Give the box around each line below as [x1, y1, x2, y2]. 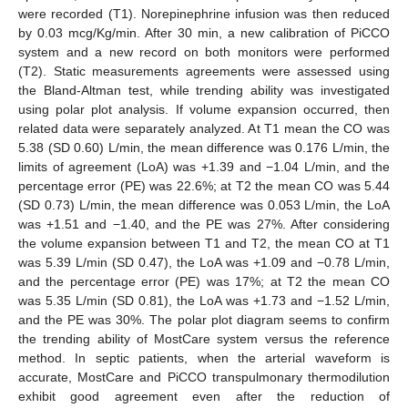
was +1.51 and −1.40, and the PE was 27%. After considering [18, 216, 390, 231]
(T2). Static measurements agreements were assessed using [18, 63, 390, 78]
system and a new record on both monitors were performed [18, 44, 390, 59]
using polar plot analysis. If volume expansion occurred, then [18, 101, 390, 117]
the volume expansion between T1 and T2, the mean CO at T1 [18, 235, 390, 250]
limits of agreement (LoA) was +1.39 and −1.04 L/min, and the [18, 158, 390, 174]
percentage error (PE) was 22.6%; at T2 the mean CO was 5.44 [18, 178, 390, 193]
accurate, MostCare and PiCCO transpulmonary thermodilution [18, 369, 390, 384]
